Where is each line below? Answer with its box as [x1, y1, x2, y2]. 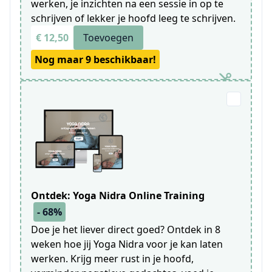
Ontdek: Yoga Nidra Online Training [31, 189, 205, 203]
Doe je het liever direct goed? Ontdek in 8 [31, 223, 220, 237]
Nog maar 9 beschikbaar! [35, 53, 156, 67]
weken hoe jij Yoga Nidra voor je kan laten [31, 237, 223, 251]
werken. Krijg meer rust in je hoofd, [31, 252, 194, 266]
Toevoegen [83, 31, 134, 45]
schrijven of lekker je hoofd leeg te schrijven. [31, 12, 236, 25]
